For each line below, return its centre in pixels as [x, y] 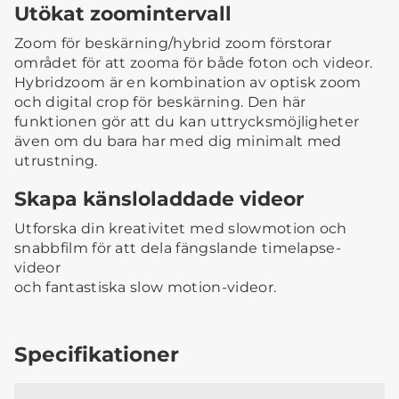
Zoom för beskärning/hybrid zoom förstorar [173, 43]
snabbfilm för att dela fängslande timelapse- [178, 248]
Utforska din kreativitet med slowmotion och [181, 228]
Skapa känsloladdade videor [159, 198]
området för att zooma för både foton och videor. [194, 62]
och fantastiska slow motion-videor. [146, 287]
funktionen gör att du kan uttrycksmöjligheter [187, 121]
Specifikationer [97, 354]
